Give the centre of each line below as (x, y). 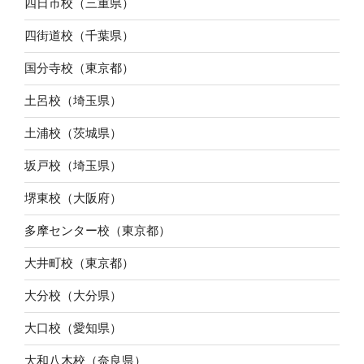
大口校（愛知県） (73, 328)
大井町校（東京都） (79, 263)
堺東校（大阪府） (73, 198)
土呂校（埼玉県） (73, 101)
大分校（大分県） (73, 296)
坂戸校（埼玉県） (73, 166)
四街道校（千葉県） (79, 36)
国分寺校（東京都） (79, 68)
